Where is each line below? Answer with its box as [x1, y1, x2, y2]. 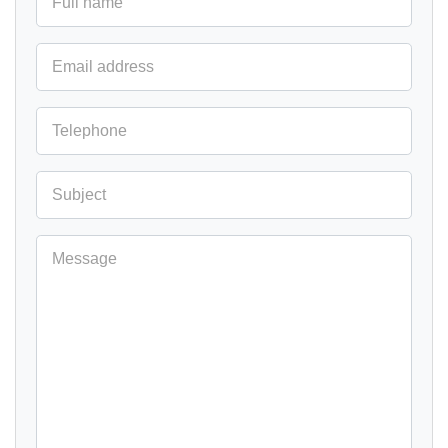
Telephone [52, 122, 127, 139]
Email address [52, 58, 154, 75]
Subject [52, 186, 106, 203]
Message [52, 250, 117, 267]
